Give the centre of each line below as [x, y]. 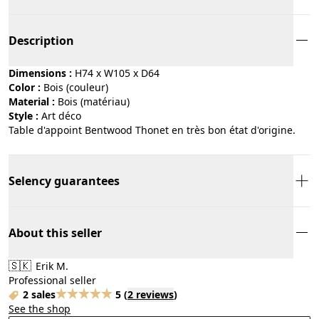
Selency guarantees [64, 181]
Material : [32, 101]
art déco [64, 115]
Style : [23, 115]
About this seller [55, 232]
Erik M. [51, 266]
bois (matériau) [97, 101]
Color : [25, 87]
